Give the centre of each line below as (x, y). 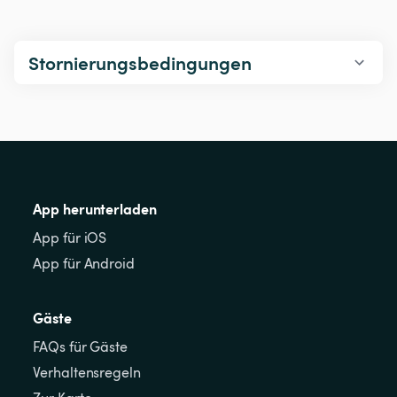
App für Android (84, 264)
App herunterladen (95, 209)
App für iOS (70, 238)
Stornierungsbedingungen (140, 63)
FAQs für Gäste (80, 347)
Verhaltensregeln (87, 373)
